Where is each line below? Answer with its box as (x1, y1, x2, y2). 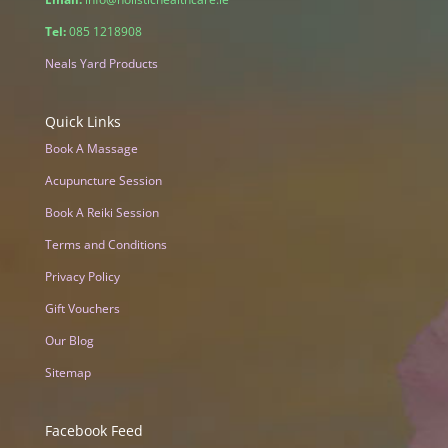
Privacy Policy (44, 268, 120, 286)
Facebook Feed (44, 421, 143, 441)
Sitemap (44, 364, 91, 382)
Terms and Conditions (44, 236, 167, 254)
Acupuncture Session (44, 172, 162, 190)
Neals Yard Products (44, 54, 158, 72)
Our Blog (44, 332, 94, 350)
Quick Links (44, 112, 121, 132)
